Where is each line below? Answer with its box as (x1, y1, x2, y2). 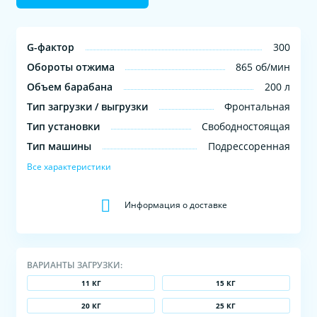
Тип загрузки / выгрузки (27, 99, 149, 113)
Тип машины (27, 139, 92, 153)
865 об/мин (235, 59, 290, 74)
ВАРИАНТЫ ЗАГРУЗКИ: (27, 258, 123, 271)
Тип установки (27, 119, 100, 133)
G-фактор (27, 40, 75, 54)
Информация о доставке (124, 198, 227, 211)
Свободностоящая (201, 119, 290, 133)
